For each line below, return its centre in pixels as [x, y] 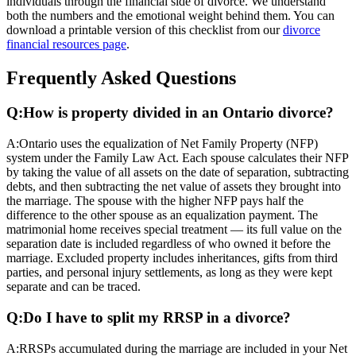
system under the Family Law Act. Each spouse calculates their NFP [177, 158]
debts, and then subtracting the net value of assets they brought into [174, 187]
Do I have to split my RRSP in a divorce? [157, 317]
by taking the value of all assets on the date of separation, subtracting [178, 172]
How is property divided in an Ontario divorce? [178, 113]
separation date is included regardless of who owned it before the [168, 244]
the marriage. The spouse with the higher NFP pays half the [155, 201]
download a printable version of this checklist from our [143, 29]
